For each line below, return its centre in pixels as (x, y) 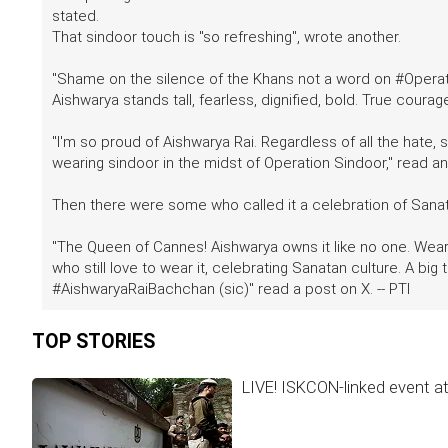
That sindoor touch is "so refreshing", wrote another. (228, 37)
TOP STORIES (93, 341)
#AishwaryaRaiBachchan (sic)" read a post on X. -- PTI (231, 289)
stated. (75, 16)
